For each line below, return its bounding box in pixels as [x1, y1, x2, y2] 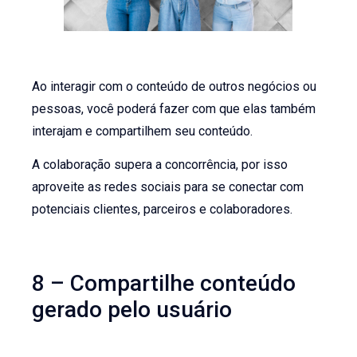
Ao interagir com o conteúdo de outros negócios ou [32, 78, 317, 94]
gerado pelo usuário [32, 296, 233, 324]
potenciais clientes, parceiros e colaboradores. [32, 202, 293, 218]
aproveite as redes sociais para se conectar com [32, 179, 304, 195]
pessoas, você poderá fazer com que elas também [32, 100, 316, 116]
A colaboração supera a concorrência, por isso [32, 157, 288, 173]
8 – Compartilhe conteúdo [32, 270, 296, 297]
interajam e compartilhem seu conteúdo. [32, 123, 253, 139]
